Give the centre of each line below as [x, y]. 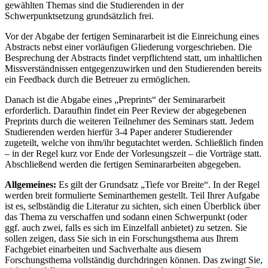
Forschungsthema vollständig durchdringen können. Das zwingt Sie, [134, 260]
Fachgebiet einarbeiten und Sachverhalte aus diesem [103, 249]
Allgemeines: [31, 185]
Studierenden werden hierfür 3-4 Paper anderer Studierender [118, 132]
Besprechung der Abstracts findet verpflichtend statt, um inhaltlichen [133, 58]
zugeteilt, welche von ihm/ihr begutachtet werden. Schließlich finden [134, 143]
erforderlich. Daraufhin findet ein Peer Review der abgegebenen [126, 111]
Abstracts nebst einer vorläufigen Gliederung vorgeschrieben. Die [128, 47]
